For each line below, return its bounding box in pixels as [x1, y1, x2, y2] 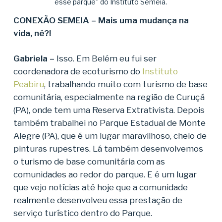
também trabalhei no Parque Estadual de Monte [13, 118, 206, 128]
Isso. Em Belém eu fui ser [56, 54, 157, 64]
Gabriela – [13, 54, 56, 64]
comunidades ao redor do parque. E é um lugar [13, 169, 197, 180]
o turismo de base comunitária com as [13, 157, 165, 167]
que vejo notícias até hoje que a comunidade [13, 182, 188, 193]
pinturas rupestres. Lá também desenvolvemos [13, 144, 203, 154]
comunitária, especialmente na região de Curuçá [13, 92, 205, 103]
